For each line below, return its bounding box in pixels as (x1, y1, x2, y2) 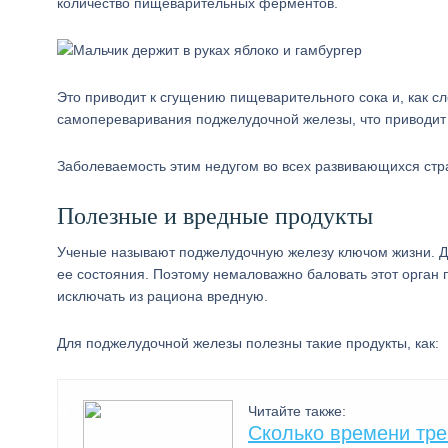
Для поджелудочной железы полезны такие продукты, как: (57, 335, 439, 351)
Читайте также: (248, 403, 346, 419)
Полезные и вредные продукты (57, 203, 373, 229)
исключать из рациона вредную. (57, 288, 268, 304)
